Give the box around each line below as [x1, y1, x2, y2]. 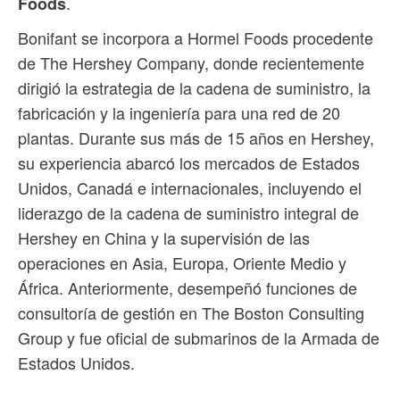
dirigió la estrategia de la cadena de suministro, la [18, 76, 371, 100]
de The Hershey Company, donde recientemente [18, 51, 364, 75]
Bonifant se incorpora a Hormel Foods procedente [18, 26, 373, 50]
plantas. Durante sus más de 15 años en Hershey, [18, 126, 374, 150]
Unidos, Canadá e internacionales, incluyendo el [18, 176, 362, 200]
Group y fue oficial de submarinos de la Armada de [18, 326, 379, 350]
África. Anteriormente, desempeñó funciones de [18, 276, 357, 300]
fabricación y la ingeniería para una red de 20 [18, 101, 340, 125]
